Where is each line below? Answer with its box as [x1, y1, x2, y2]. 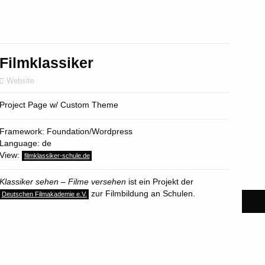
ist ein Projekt [126, 177, 182, 187]
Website [7, 77, 35, 86]
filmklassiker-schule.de [24, 152, 90, 160]
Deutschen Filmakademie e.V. [1, 190, 87, 198]
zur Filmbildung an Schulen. [89, 189, 196, 199]
